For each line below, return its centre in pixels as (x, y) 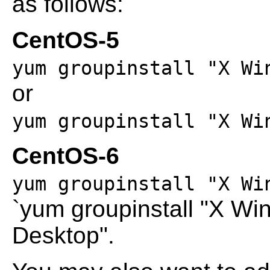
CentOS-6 (66, 156)
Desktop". (63, 236)
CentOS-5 (66, 40)
